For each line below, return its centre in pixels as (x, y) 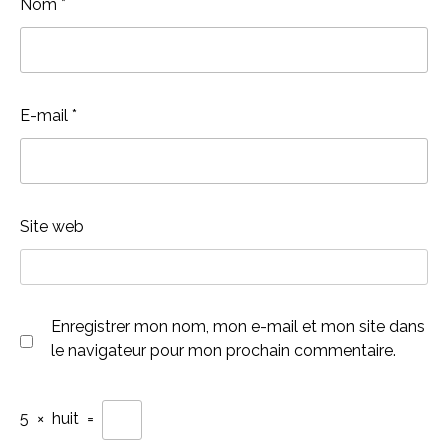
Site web (52, 227)
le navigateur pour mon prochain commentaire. (223, 351)
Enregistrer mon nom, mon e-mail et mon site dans (238, 327)
